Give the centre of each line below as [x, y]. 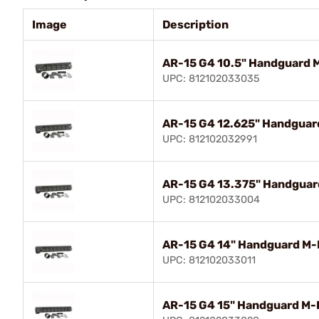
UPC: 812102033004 [211, 199]
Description [195, 24]
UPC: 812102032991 [210, 139]
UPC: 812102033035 [211, 78]
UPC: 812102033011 [209, 260]
